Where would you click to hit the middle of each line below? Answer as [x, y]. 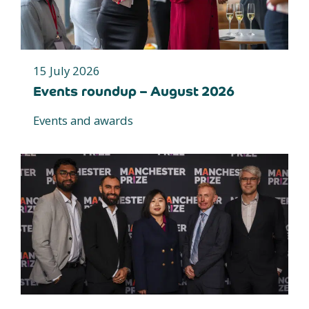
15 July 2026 [67, 70]
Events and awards [83, 120]
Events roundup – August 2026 [134, 91]
